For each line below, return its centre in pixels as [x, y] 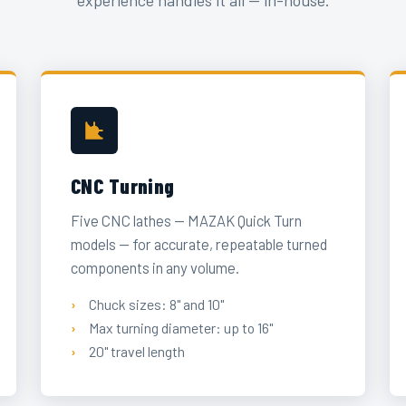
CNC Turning [122, 185]
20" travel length [136, 351]
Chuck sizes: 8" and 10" [156, 304]
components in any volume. [155, 268]
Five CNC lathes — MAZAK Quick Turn [186, 221]
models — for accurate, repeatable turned [198, 244]
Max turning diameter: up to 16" [180, 327]
